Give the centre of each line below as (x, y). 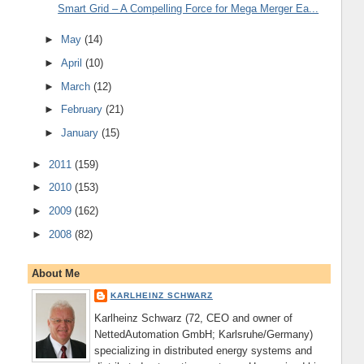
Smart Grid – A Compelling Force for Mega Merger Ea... (188, 8)
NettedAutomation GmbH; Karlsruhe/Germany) (203, 335)
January (82, 133)
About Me (55, 274)
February (84, 110)
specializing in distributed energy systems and (203, 351)
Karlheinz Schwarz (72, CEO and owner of (193, 318)
